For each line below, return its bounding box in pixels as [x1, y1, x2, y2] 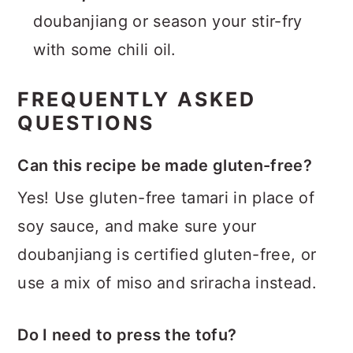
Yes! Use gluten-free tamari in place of [17, 188, 314, 207]
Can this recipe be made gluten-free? [17, 156, 312, 175]
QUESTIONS [17, 111, 155, 135]
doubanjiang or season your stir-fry [33, 12, 303, 31]
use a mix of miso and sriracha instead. [17, 273, 317, 292]
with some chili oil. [33, 40, 176, 59]
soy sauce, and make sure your [17, 217, 257, 236]
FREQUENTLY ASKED [17, 87, 257, 111]
